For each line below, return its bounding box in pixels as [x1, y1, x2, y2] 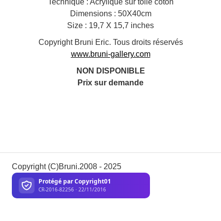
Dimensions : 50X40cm [70, 9, 151, 18]
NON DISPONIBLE [76, 66, 145, 75]
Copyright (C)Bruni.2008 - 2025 [12, 162, 123, 171]
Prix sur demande [77, 78, 144, 87]
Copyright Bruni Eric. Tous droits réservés [38, 37, 183, 46]
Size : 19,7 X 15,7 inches [67, 21, 154, 30]
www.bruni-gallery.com [71, 49, 150, 58]
